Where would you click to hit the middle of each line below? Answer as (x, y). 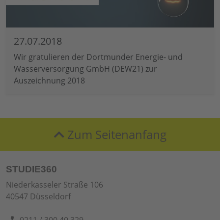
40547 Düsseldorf (38, 196)
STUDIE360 (31, 169)
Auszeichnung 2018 (49, 80)
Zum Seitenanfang (115, 134)
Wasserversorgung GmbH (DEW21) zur (85, 69)
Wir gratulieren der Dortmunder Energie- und (98, 57)
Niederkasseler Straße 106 (55, 184)
